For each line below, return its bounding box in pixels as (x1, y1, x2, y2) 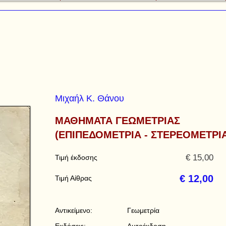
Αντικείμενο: (55, 206, 92, 214)
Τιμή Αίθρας (55, 174, 92, 182)
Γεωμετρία (127, 206, 159, 214)
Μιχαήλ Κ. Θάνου (55, 93, 124, 103)
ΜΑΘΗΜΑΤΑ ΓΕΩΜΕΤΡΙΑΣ (55, 115, 180, 126)
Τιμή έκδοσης (55, 153, 97, 161)
